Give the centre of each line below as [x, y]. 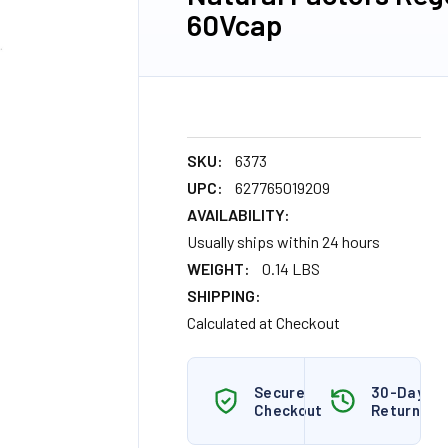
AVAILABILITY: [238, 214]
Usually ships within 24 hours [283, 241]
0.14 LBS [291, 268]
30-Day [397, 392]
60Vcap [234, 24]
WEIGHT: [218, 268]
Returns [400, 410]
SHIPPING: [224, 295]
